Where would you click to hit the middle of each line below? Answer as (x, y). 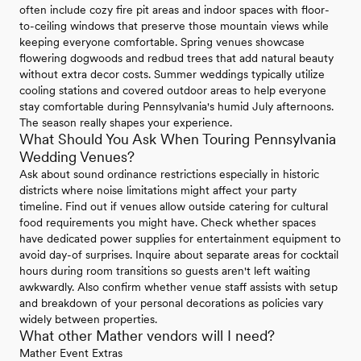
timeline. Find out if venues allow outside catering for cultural (174, 206)
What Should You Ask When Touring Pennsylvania (178, 139)
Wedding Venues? (77, 156)
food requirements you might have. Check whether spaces (168, 222)
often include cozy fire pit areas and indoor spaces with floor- (174, 9)
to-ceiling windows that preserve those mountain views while (174, 25)
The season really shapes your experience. (126, 122)
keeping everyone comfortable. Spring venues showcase (162, 41)
